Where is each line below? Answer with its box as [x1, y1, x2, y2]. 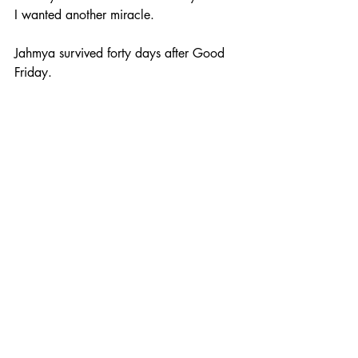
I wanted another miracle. [14, 6, 154, 23]
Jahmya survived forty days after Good [14, 44, 229, 62]
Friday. [14, 63, 56, 81]
